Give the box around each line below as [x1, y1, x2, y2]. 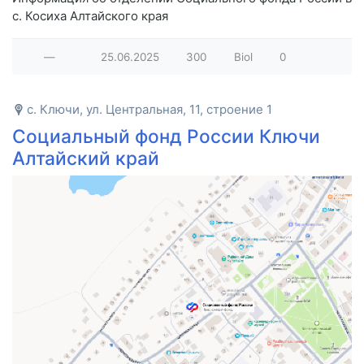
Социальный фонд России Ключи [12, 124, 320, 147]
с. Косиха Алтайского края [12, 7, 168, 24]
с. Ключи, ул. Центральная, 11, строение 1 [27, 101, 272, 117]
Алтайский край [12, 146, 159, 169]
